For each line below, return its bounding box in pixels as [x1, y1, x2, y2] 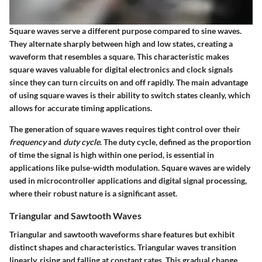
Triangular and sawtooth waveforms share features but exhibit [9, 229, 235, 239]
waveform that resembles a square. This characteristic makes [9, 51, 229, 62]
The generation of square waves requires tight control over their [9, 124, 240, 135]
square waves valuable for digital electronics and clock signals [9, 64, 233, 75]
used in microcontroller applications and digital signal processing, [9, 175, 247, 186]
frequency [9, 137, 46, 147]
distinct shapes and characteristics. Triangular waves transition [9, 242, 236, 252]
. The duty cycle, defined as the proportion [100, 137, 251, 147]
